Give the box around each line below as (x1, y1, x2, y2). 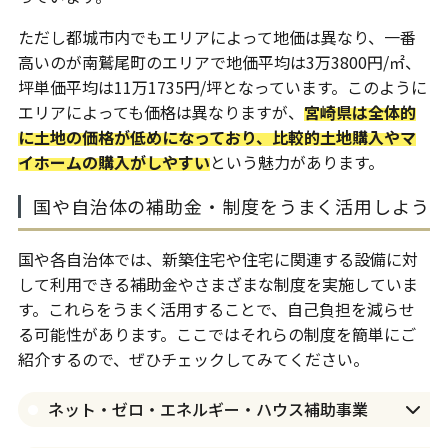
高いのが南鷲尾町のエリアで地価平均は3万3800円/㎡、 (17, 50, 421, 75)
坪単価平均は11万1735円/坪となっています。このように (17, 75, 427, 100)
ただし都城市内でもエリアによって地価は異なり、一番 (17, 25, 416, 50)
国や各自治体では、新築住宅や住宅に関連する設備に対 (17, 247, 418, 272)
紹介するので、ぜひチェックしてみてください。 (17, 347, 369, 372)
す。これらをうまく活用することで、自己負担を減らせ (17, 297, 415, 322)
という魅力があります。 (209, 150, 384, 175)
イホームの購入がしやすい (17, 150, 210, 175)
